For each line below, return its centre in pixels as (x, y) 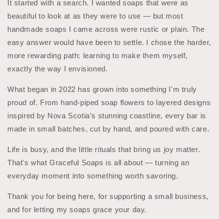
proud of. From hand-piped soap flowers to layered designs (109, 102)
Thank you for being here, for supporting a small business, (108, 196)
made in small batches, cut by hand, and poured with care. (109, 129)
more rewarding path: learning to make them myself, (98, 55)
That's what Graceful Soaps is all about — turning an (99, 162)
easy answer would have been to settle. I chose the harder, (109, 42)
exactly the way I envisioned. (58, 68)
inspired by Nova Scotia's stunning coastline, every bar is (107, 115)
